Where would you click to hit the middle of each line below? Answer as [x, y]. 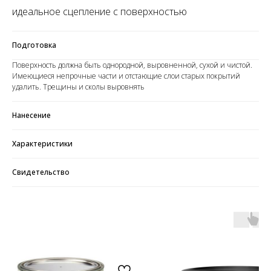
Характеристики [42, 144]
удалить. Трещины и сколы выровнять [78, 87]
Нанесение [31, 116]
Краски [97, 221]
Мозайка [97, 264]
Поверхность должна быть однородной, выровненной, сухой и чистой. [132, 65]
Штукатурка [97, 230]
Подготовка [34, 45]
